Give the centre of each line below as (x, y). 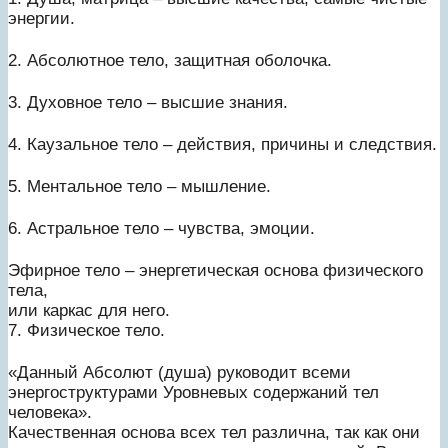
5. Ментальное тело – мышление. (139, 186)
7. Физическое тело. (86, 330)
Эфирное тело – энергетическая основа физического (215, 270)
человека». (50, 412)
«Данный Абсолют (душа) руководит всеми (179, 372)
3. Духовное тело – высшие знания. (148, 102)
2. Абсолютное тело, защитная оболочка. (170, 60)
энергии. (41, 18)
